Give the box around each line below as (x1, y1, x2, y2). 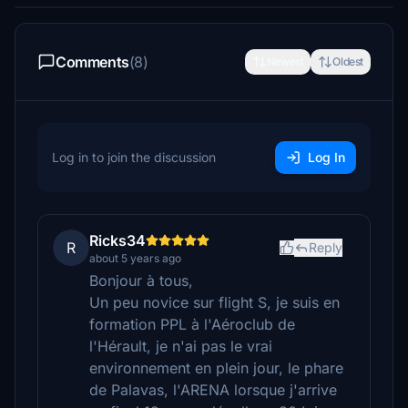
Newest (266, 55, 304, 68)
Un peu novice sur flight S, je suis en (89, 293, 340, 311)
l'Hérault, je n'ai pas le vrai (89, 337, 272, 355)
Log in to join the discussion (52, 149, 216, 165)
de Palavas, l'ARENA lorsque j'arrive (89, 381, 337, 399)
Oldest (332, 55, 363, 68)
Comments (56, 53, 129, 71)
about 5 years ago (89, 251, 181, 265)
